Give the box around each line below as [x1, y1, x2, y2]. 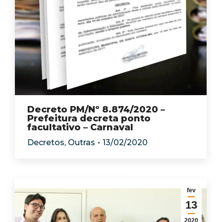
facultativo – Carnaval [27, 122, 133, 133]
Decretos [27, 138, 64, 147]
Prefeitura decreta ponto [27, 113, 151, 124]
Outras [68, 138, 95, 147]
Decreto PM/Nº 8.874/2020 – [27, 104, 165, 115]
